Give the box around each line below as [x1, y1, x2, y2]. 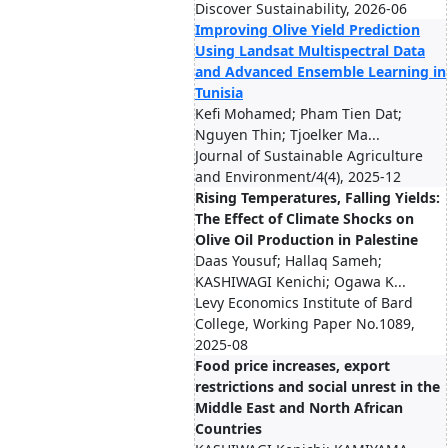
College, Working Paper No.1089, [195, 314, 415, 333]
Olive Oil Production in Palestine [195, 230, 418, 249]
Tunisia [195, 83, 243, 102]
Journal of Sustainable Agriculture [195, 146, 423, 165]
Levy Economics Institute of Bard [195, 293, 413, 312]
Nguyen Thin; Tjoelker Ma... [195, 125, 380, 144]
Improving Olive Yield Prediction [195, 20, 420, 39]
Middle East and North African [195, 398, 403, 417]
